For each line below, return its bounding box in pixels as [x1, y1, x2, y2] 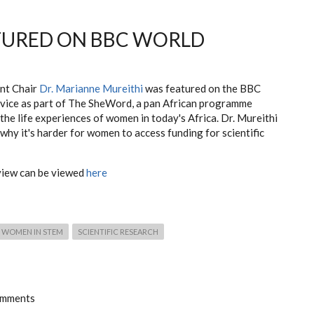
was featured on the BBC [143, 81, 261, 95]
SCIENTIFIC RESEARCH [78, 226, 158, 236]
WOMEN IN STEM [1, 226, 63, 236]
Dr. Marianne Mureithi [39, 81, 143, 95]
